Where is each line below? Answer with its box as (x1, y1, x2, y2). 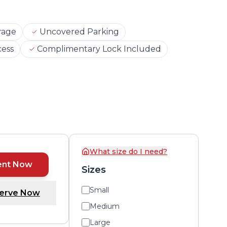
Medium (90, 202, 120, 211)
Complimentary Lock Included (36, 44, 161, 54)
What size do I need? (90, 147, 167, 156)
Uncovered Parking (40, 27, 119, 36)
